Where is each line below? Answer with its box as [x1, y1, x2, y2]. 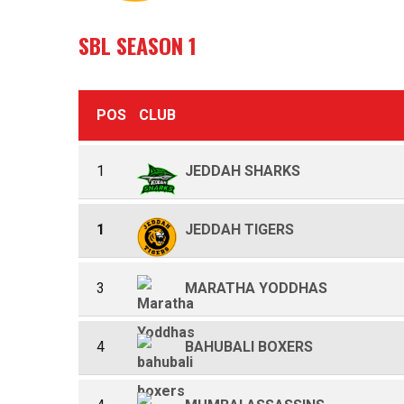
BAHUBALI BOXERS [185, 338, 313, 355]
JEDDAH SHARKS [185, 162, 300, 179]
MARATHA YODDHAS [185, 280, 327, 297]
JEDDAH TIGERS [185, 221, 294, 238]
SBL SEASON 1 [78, 29, 197, 61]
